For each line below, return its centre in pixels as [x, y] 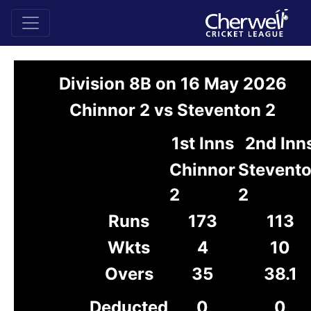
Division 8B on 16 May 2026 [173, 84]
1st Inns [202, 143]
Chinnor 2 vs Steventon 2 [173, 110]
